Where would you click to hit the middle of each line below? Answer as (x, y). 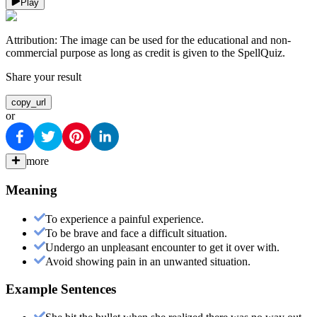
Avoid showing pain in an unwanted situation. (148, 261)
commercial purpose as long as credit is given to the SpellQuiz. (145, 53)
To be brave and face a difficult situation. (136, 233)
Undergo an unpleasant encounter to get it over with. (162, 247)
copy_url (29, 103)
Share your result (44, 77)
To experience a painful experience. (125, 219)
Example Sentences (61, 289)
